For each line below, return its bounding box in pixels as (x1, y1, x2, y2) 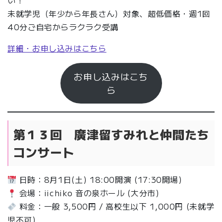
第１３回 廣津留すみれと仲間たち (13, 125, 210, 143)
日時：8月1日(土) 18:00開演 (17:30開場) (16, 173, 182, 185)
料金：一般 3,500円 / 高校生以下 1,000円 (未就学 (16, 200, 215, 212)
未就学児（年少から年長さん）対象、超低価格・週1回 (7, 7, 211, 20)
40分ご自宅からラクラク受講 (7, 21, 118, 33)
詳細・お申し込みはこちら (7, 42, 107, 55)
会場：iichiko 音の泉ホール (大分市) (16, 187, 160, 199)
